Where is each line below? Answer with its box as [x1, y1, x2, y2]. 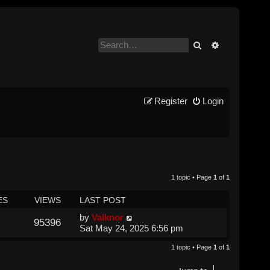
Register [154, 96, 187, 106]
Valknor [91, 212, 124, 222]
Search [202, 39, 228, 50]
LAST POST [79, 195, 126, 205]
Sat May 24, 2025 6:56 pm [79, 222, 183, 233]
